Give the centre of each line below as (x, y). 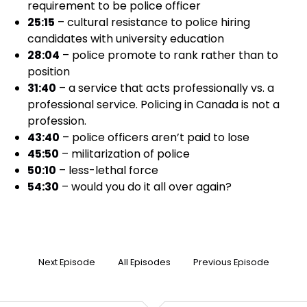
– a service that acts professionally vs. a (165, 88)
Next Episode (66, 262)
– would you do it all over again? (145, 187)
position (49, 72)
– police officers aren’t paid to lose (155, 137)
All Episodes (144, 262)
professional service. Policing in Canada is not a (153, 105)
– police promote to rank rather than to (169, 55)
